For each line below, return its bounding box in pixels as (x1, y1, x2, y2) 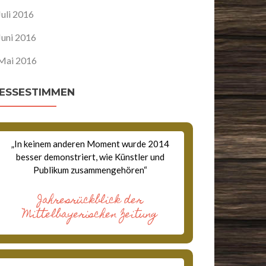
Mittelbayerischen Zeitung (23, 205, 158, 226)
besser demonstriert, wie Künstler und (15, 151, 164, 162)
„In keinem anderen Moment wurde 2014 (11, 138, 169, 149)
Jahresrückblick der (37, 191, 143, 211)
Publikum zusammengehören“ (33, 164, 147, 175)
